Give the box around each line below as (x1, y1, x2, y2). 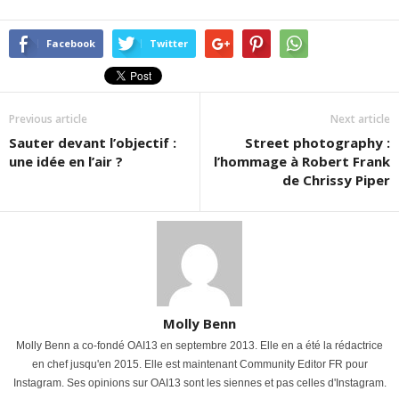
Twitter (150, 37, 188, 50)
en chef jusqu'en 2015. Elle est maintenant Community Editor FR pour (31, 358, 368, 370)
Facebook (46, 37, 95, 50)
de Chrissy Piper (282, 171, 390, 189)
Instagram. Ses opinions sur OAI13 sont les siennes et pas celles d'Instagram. (12, 377, 387, 389)
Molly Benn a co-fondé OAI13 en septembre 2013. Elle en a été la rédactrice (16, 339, 383, 352)
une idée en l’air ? (9, 152, 123, 170)
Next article (330, 111, 390, 126)
